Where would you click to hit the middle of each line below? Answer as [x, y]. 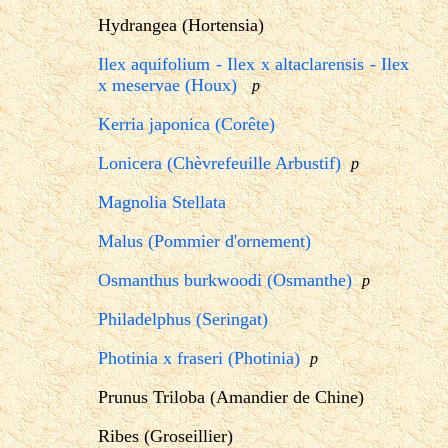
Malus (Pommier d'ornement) [204, 240]
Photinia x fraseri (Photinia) [199, 357]
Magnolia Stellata [162, 201]
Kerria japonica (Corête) [186, 123]
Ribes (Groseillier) [165, 435]
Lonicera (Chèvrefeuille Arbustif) [219, 162]
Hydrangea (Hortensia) [181, 24]
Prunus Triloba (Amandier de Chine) [231, 396]
